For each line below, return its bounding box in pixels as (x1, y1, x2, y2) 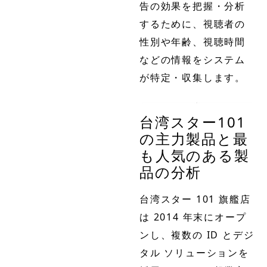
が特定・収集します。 (139, 70, 246, 84)
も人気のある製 (139, 145, 250, 166)
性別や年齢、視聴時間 (139, 35, 246, 48)
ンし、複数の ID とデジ (139, 228, 254, 242)
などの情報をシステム (139, 52, 246, 66)
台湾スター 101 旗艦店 (139, 193, 251, 206)
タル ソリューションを (139, 246, 249, 260)
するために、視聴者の (139, 17, 246, 30)
